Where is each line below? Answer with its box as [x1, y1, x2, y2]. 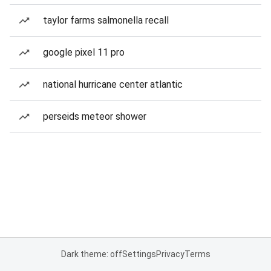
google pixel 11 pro [43, 47, 125, 58]
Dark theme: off [60, 249, 122, 259]
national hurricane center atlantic [43, 79, 183, 90]
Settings [122, 249, 156, 259]
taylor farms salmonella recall [43, 15, 169, 26]
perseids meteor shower [43, 111, 146, 122]
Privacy [155, 249, 184, 259]
